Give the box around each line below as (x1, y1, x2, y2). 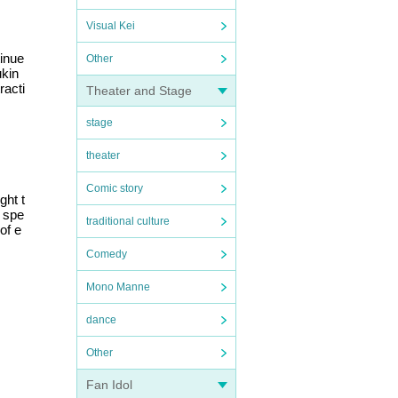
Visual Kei (86, 20, 135, 32)
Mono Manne (86, 281, 150, 293)
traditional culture (86, 215, 170, 227)
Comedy (86, 248, 127, 260)
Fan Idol (86, 378, 132, 392)
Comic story (86, 182, 143, 195)
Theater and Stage (86, 84, 192, 98)
